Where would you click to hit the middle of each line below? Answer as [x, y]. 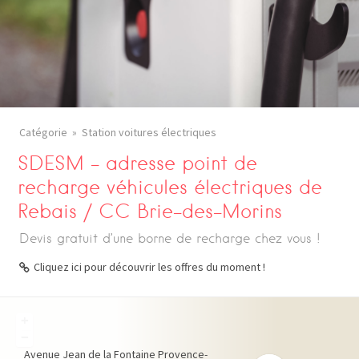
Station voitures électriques [149, 132]
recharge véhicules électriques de [170, 187]
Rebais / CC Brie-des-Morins [150, 211]
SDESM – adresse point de [138, 163]
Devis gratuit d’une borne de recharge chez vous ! [170, 238]
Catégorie [43, 132]
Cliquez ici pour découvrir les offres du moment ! [149, 267]
